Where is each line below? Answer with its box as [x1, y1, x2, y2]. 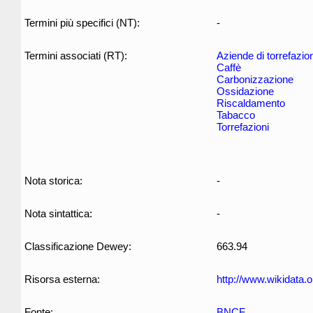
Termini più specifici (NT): [24, 17, 140, 29]
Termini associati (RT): [24, 50, 127, 61]
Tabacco [217, 109, 255, 121]
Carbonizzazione [217, 73, 293, 85]
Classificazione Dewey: [24, 240, 131, 252]
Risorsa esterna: [24, 273, 100, 285]
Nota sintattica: [24, 208, 92, 219]
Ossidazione [217, 85, 274, 97]
